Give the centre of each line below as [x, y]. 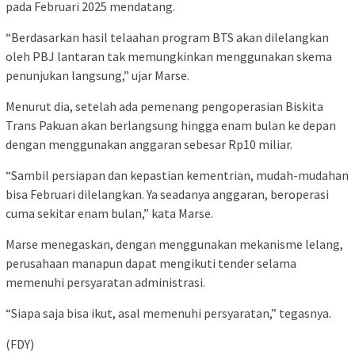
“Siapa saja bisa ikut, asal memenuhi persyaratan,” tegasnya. [168, 313]
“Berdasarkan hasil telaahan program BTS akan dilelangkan [167, 38]
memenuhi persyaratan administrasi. [105, 282]
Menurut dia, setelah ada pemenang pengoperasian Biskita [164, 107]
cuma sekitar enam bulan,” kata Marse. [109, 214]
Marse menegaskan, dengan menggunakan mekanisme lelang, [174, 244]
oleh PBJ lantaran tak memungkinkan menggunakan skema [169, 57]
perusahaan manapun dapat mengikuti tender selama [151, 263]
